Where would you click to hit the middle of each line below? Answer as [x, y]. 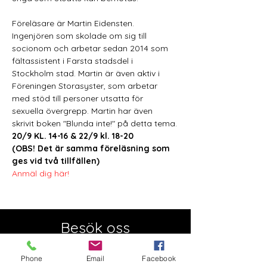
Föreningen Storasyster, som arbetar [86, 86]
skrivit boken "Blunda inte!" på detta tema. [94, 123]
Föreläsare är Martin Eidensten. [74, 23]
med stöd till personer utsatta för [79, 98]
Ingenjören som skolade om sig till [80, 36]
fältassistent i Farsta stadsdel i [74, 61]
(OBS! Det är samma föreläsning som [92, 148]
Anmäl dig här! [41, 173]
